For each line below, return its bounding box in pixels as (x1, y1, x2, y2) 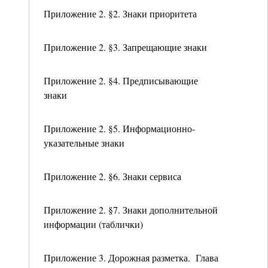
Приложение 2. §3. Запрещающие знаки (44, 41, 207, 53)
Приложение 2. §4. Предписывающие (44, 74, 198, 87)
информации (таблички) (44, 218, 143, 230)
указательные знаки (44, 136, 124, 149)
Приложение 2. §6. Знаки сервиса (44, 170, 181, 182)
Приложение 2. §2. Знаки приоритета (44, 7, 197, 20)
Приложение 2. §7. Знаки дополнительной (44, 203, 218, 216)
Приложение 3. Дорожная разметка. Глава (44, 251, 218, 264)
